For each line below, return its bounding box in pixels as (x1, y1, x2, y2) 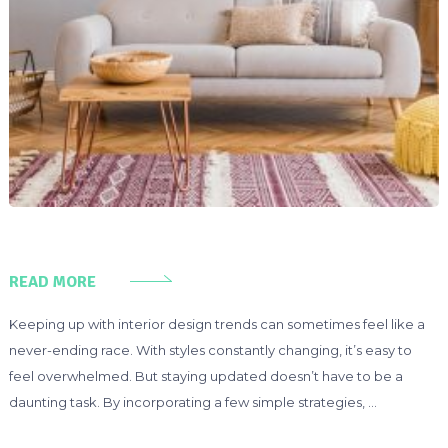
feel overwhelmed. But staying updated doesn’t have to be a (8, 367, 403, 384)
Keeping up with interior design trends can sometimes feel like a (8, 315, 425, 332)
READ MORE (8, 271, 96, 292)
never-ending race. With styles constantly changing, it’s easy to (8, 341, 412, 358)
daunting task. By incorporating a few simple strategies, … (8, 393, 377, 410)
